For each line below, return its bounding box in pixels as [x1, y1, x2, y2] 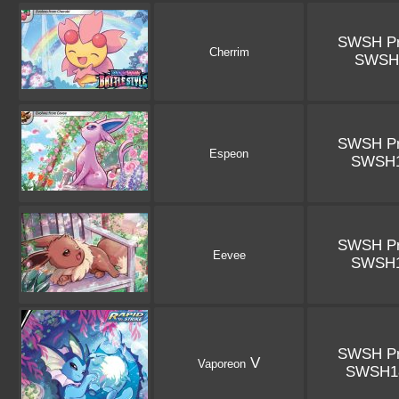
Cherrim [208, 45, 249, 60]
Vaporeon [198, 357, 246, 371]
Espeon [209, 147, 248, 161]
